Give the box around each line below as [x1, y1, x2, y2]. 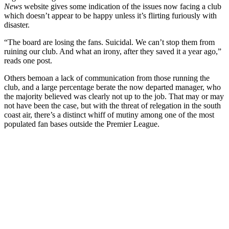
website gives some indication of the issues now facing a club [22, 2, 221, 11]
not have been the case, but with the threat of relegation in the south [4, 101, 221, 110]
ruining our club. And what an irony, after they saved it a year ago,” [4, 47, 221, 56]
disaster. [4, 20, 30, 29]
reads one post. [4, 56, 52, 65]
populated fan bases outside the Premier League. [4, 119, 159, 128]
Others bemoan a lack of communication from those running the [4, 73, 210, 82]
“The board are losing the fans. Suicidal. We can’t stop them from [4, 37, 215, 47]
